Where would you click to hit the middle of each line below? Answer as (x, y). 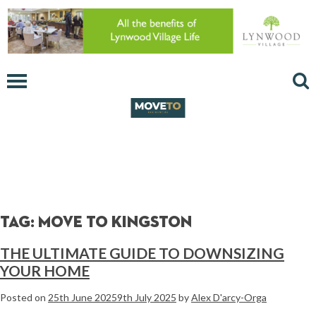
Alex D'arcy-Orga (229, 297)
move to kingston (115, 223)
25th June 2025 (83, 297)
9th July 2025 (147, 297)
